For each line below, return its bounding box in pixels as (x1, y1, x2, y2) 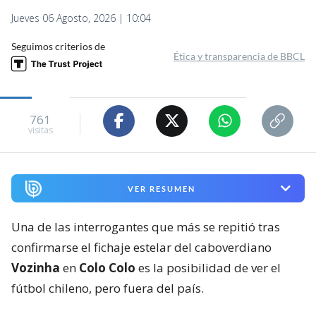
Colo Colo (79, 260, 135, 276)
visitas (28, 124, 53, 137)
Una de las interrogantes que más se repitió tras (11, 219, 280, 236)
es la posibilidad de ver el (135, 260, 281, 276)
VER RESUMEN (127, 183, 195, 193)
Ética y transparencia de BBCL (174, 49, 305, 62)
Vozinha (11, 260, 60, 276)
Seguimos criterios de (11, 39, 105, 52)
